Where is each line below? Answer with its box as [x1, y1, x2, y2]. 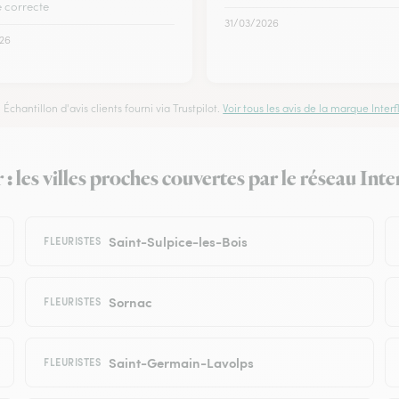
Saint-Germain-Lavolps [108, 352, 254, 371]
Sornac [108, 291, 152, 311]
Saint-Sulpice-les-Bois [108, 231, 248, 250]
